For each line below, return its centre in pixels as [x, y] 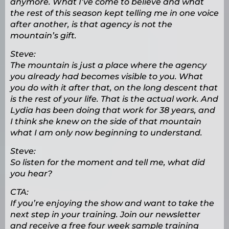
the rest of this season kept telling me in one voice [114, 13]
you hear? [31, 174]
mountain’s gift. [43, 36]
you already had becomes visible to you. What [107, 77]
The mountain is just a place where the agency [108, 65]
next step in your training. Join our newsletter [105, 215]
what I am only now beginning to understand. [106, 133]
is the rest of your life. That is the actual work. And [114, 99]
